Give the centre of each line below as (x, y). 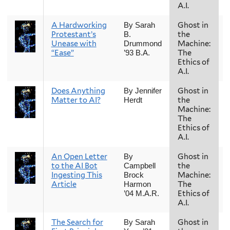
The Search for (77, 223)
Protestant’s (73, 35)
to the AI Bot (74, 166)
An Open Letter (79, 157)
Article (64, 185)
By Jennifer (142, 91)
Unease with (74, 44)
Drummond (142, 44)
